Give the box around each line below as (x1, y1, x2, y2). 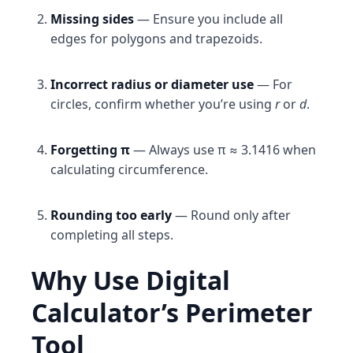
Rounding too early (50, 206, 172, 224)
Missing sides (50, 10, 134, 28)
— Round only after (172, 206, 291, 224)
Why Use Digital (32, 263, 230, 297)
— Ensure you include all (134, 10, 283, 28)
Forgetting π (50, 141, 130, 158)
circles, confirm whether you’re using (50, 95, 275, 113)
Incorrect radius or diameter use (50, 76, 254, 93)
